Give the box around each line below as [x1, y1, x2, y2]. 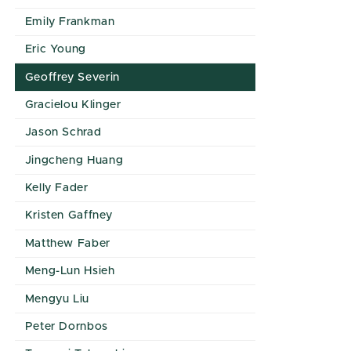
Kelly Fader [24, 183, 89, 194]
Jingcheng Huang [24, 154, 124, 166]
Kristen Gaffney [24, 210, 113, 222]
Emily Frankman [24, 16, 115, 27]
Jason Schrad [24, 127, 102, 139]
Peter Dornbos [24, 320, 108, 332]
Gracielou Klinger [24, 99, 121, 110]
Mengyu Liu [24, 293, 90, 305]
